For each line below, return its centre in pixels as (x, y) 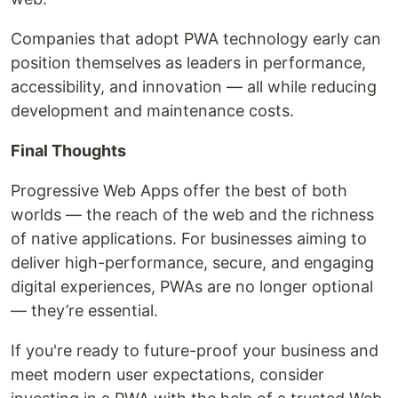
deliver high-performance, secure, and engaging (192, 262)
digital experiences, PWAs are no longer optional (192, 286)
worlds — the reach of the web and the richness (192, 214)
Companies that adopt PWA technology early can (196, 38)
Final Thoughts (68, 150)
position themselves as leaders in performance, (188, 62)
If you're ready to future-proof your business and (195, 350)
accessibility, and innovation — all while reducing (194, 86)
